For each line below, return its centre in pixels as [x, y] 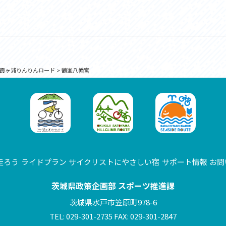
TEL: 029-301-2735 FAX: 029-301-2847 [113, 216]
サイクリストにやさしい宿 [114, 162]
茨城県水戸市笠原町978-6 [113, 202]
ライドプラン [44, 162]
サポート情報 [184, 162]
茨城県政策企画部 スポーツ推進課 [113, 186]
